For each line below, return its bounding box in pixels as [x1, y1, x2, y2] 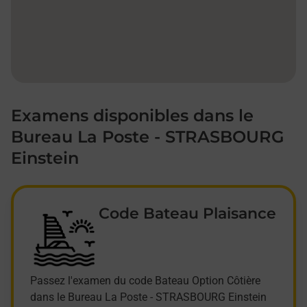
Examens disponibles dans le [11, 106, 254, 126]
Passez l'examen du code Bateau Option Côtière [30, 274, 260, 288]
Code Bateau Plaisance [99, 204, 276, 223]
